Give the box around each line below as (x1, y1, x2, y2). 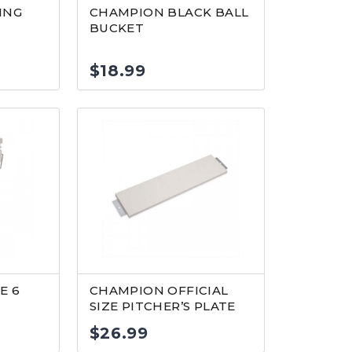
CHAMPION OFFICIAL (89, 283, 229, 298)
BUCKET (89, 20, 145, 35)
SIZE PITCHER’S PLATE (89, 299, 236, 313)
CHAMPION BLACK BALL (89, 5, 249, 20)
